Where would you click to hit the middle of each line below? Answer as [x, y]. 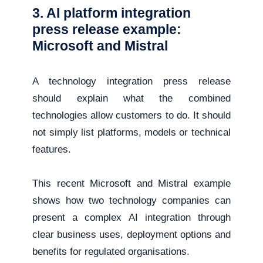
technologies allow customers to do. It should [131, 116]
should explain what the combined [131, 99]
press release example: [107, 30]
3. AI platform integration [112, 13]
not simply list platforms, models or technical [131, 133]
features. [52, 150]
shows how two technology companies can [131, 201]
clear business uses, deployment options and [131, 235]
